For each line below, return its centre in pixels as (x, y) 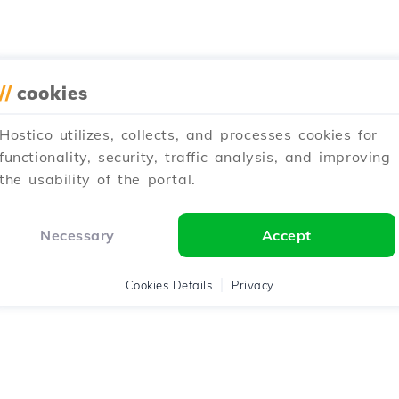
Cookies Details (168, 285)
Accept (286, 235)
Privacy (253, 285)
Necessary (77, 235)
